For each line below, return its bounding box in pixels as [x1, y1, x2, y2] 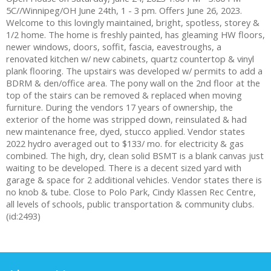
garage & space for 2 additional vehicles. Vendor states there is [6, 174, 262, 186]
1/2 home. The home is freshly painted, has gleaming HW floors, [6, 28, 265, 41]
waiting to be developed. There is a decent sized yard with [6, 162, 241, 174]
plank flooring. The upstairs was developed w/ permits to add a [6, 65, 263, 77]
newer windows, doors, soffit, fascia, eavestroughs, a [6, 41, 221, 53]
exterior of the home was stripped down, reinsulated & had [6, 113, 247, 126]
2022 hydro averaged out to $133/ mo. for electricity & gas [6, 137, 244, 150]
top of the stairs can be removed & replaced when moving [6, 89, 242, 102]
